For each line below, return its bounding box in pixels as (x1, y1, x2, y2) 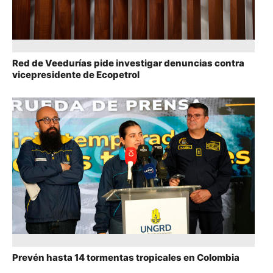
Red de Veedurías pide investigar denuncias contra (12, 57, 244, 69)
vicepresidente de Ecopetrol (12, 68, 140, 80)
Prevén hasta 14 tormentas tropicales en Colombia (12, 251, 239, 263)
